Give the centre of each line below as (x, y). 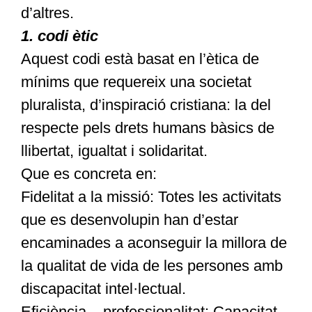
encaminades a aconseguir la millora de (154, 243)
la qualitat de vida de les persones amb (151, 266)
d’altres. (47, 13)
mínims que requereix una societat (136, 82)
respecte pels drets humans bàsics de (147, 128)
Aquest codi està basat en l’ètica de (140, 59)
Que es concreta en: (88, 174)
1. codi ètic (59, 36)
